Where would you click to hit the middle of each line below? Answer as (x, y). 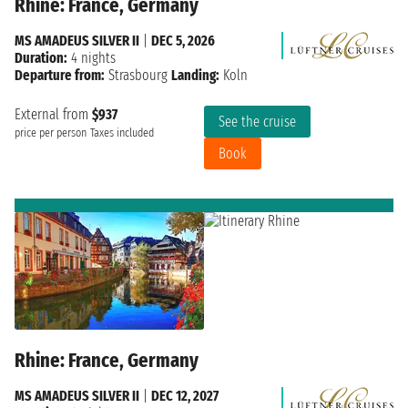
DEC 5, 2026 (183, 40)
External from (53, 114)
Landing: (195, 75)
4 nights (92, 57)
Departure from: (60, 75)
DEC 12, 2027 (185, 396)
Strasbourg (138, 75)
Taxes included (122, 133)
